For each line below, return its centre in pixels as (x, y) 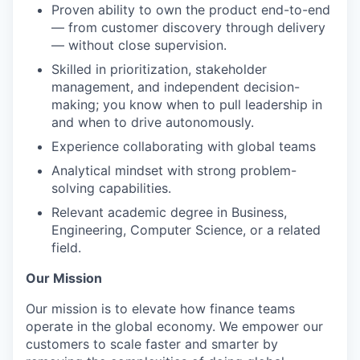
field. (66, 247)
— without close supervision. (139, 45)
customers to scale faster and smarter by (152, 344)
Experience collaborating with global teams (184, 146)
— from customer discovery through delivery (188, 27)
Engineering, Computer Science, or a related (186, 229)
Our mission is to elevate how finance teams (160, 308)
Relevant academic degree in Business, (169, 212)
